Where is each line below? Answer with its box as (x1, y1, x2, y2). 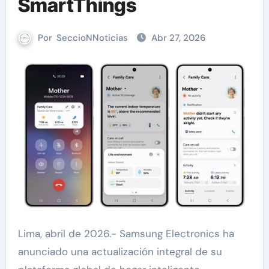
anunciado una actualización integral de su (17, 245, 222, 259)
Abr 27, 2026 (151, 32, 205, 44)
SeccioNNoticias (56, 32, 128, 44)
